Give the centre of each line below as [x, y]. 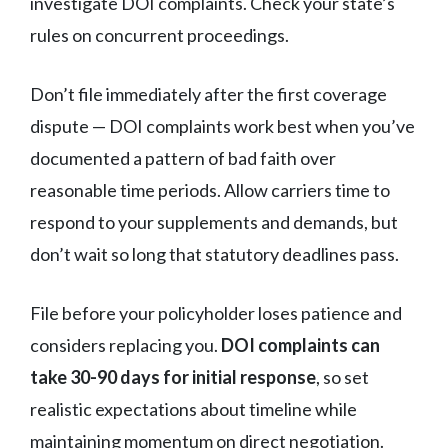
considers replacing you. [125, 344]
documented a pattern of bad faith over [183, 157]
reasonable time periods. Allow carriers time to [210, 189]
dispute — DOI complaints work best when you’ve [222, 125]
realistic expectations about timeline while [193, 408]
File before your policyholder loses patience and [216, 312]
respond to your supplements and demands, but [214, 221]
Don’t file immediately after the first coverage [208, 93]
